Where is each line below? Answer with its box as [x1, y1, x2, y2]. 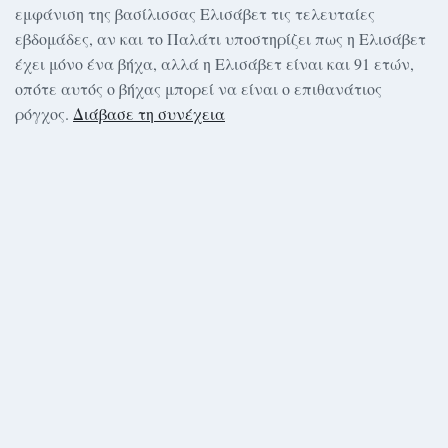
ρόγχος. [15, 103, 73, 125]
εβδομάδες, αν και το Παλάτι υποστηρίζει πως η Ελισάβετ [15, 28, 426, 50]
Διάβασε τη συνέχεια [73, 103, 225, 125]
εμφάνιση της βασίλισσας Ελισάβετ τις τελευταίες [15, 3, 375, 25]
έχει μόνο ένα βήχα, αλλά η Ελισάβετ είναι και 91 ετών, [15, 53, 414, 75]
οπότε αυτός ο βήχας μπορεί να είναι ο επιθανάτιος [15, 78, 382, 100]
